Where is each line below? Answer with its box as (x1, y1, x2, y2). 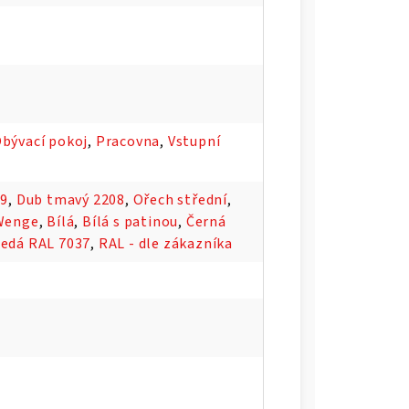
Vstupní (167, 131, 221, 152)
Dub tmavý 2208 (16, 189, 126, 210)
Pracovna (95, 131, 161, 152)
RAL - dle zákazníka (98, 233, 234, 254)
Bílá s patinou (82, 211, 179, 232)
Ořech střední (132, 189, 228, 210)
